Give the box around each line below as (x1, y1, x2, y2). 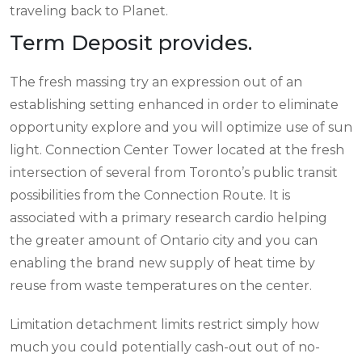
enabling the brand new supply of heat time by (10, 255, 315, 271)
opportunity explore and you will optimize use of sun (10, 119, 352, 135)
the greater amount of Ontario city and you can (10, 232, 318, 248)
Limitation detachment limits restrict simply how (10, 316, 319, 332)
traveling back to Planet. (10, 2, 168, 19)
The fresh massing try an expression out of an (10, 74, 302, 90)
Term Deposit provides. (10, 30, 252, 55)
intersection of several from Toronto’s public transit (10, 164, 338, 180)
